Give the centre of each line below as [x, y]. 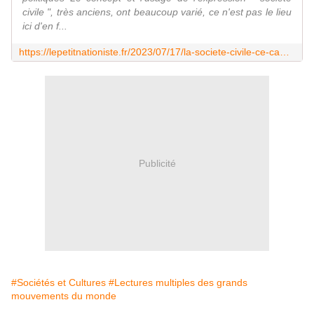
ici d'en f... [45, 26]
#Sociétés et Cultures [59, 283]
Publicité [157, 163]
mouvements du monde [64, 296]
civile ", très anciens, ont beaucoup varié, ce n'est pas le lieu [157, 12]
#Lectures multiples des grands [178, 283]
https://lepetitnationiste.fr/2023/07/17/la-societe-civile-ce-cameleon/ [285, 52]
